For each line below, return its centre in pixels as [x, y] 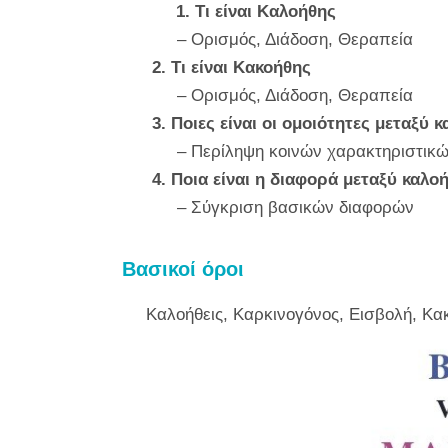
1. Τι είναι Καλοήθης [256, 11]
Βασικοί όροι [183, 269]
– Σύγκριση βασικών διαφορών [283, 207]
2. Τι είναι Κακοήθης [231, 67]
